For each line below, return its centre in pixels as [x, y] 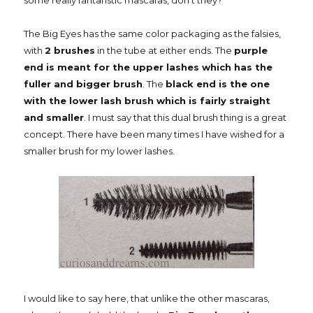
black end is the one [218, 84]
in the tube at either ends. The [165, 51]
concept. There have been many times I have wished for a [154, 134]
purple [251, 51]
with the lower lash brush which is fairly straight [147, 101]
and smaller [54, 118]
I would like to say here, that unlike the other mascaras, [147, 299]
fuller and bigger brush [83, 84]
